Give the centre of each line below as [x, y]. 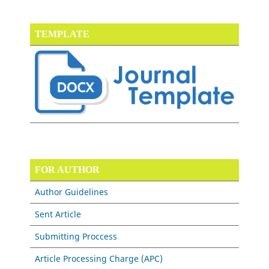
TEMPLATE [62, 34]
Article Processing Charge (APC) [99, 259]
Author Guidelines [72, 192]
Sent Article [58, 214]
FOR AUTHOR [68, 170]
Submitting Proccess [76, 237]
